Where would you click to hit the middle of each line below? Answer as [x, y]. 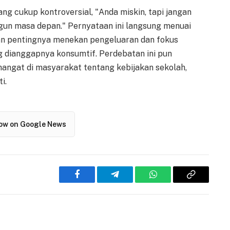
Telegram [132, 182]
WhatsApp [172, 182]
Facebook [94, 182]
